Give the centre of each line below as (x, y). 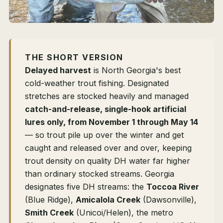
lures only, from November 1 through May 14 (111, 122)
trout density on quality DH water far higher (108, 161)
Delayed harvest (58, 70)
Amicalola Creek (108, 200)
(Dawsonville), (168, 200)
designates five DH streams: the (86, 187)
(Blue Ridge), (50, 200)
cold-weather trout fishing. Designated (97, 83)
